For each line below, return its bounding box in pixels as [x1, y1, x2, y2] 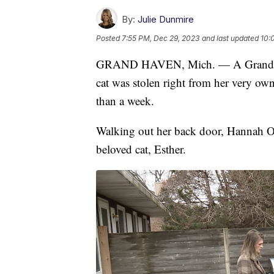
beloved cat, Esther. [96, 141, 186, 157]
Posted [96, 34, 122, 43]
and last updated [202, 34, 259, 43]
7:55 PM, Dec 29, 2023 [122, 34, 199, 43]
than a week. [96, 93, 154, 109]
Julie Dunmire [138, 13, 194, 26]
